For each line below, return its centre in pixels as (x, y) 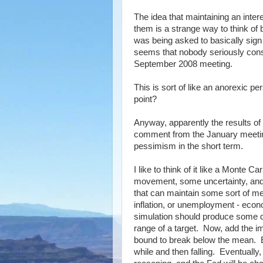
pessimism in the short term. (188, 146)
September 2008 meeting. (183, 64)
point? (145, 99)
